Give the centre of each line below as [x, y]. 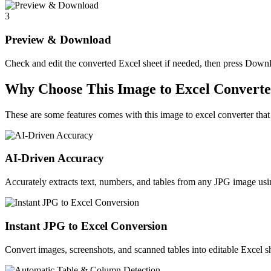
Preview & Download [58, 40]
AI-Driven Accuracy [54, 158]
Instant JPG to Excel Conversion [86, 226]
